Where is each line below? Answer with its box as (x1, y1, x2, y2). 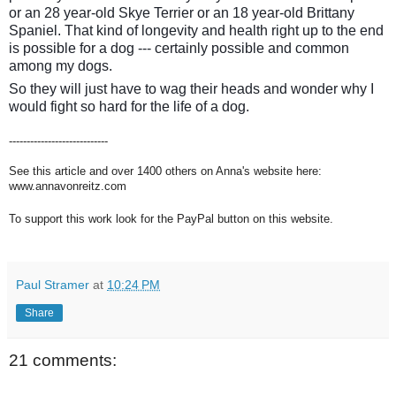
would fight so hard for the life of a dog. (9, 99, 249, 114)
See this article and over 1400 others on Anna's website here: (9, 164, 322, 178)
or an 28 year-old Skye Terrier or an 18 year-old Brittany (9, 5, 354, 20)
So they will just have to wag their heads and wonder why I (9, 81, 374, 96)
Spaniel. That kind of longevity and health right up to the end (9, 23, 384, 38)
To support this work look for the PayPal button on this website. (9, 212, 333, 225)
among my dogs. (9, 58, 112, 73)
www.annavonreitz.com (9, 179, 126, 193)
